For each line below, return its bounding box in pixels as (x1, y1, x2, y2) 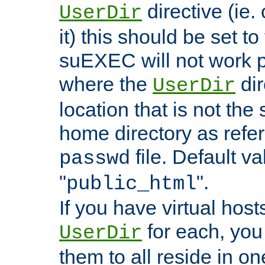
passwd (59, 147, 130, 170)
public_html (66, 173, 196, 196)
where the (59, 73, 153, 96)
